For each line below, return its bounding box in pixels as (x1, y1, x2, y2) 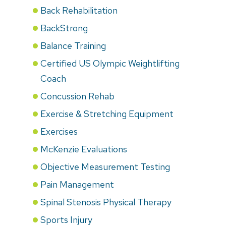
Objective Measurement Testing (40, 160, 170, 173)
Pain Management (40, 178, 114, 190)
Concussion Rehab (40, 90, 115, 102)
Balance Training (40, 39, 106, 51)
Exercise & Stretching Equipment (40, 107, 174, 120)
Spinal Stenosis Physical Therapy (40, 196, 172, 208)
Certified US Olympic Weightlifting (40, 57, 180, 69)
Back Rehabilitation (40, 4, 118, 16)
